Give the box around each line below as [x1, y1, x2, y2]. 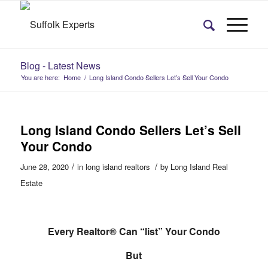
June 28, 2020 [20, 161, 69, 172]
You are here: [20, 72, 60, 82]
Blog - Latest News [20, 59, 100, 72]
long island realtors [85, 161, 150, 172]
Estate [20, 177, 42, 188]
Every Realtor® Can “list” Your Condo [47, 224, 220, 239]
